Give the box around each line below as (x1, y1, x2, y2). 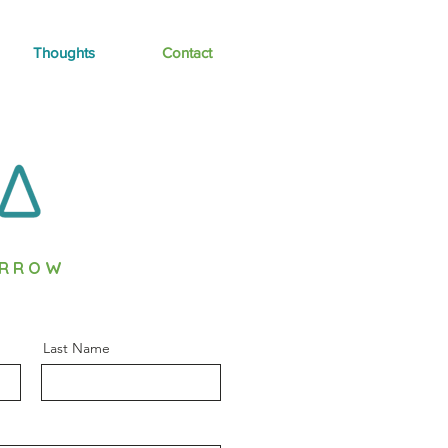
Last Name (43, 339, 110, 357)
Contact (162, 44, 212, 61)
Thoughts (33, 44, 95, 61)
